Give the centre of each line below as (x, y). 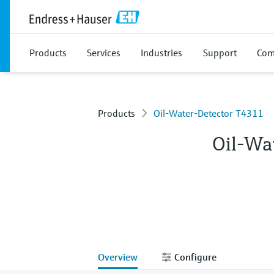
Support (220, 53)
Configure (194, 257)
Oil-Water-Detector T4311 (208, 113)
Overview (118, 257)
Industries (161, 53)
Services (104, 53)
